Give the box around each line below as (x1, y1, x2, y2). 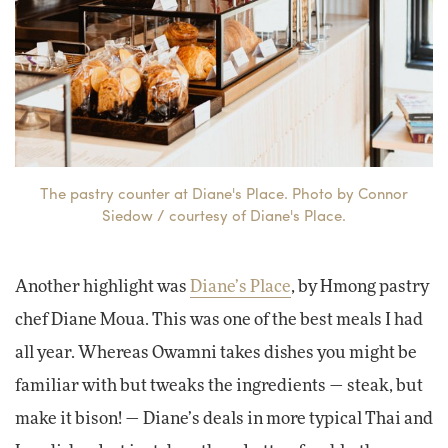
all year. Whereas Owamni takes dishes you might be (15, 345, 417, 362)
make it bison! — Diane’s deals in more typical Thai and (15, 411, 433, 428)
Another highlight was (15, 279, 190, 296)
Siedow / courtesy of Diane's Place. (102, 204, 346, 227)
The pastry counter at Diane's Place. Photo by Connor (40, 182, 408, 205)
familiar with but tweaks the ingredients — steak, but (15, 378, 423, 395)
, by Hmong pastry (291, 279, 429, 296)
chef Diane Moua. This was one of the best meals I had (15, 312, 423, 329)
